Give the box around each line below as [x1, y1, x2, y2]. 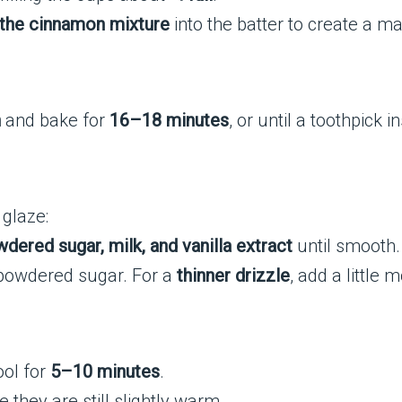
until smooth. [292, 235, 400, 257]
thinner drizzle [176, 265, 290, 286]
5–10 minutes [49, 361, 160, 382]
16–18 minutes [109, 109, 229, 131]
